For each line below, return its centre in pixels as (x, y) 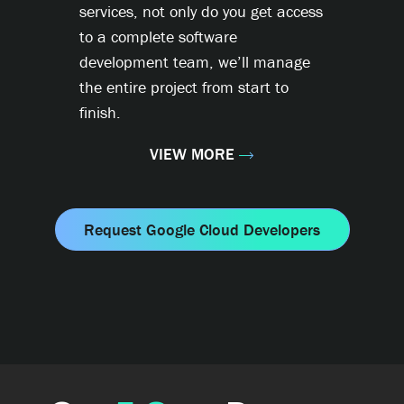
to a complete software (158, 37)
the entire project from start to (184, 87)
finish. (100, 113)
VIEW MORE (192, 154)
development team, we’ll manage (195, 62)
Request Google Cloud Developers (202, 230)
